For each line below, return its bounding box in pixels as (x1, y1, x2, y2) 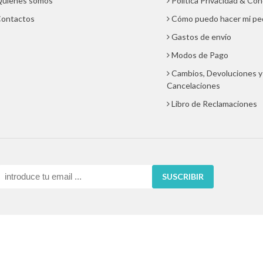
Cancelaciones (166, 80, 220, 91)
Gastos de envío (171, 32, 231, 42)
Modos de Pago (171, 50, 228, 60)
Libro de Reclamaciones (171, 99, 257, 109)
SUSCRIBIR (162, 171, 204, 181)
